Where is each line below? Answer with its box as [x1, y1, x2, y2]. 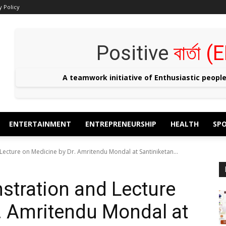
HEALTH [171, 119, 199, 129]
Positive [96, 41, 174, 65]
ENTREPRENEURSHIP [85, 119, 156, 129]
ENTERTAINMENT [9, 119, 71, 129]
